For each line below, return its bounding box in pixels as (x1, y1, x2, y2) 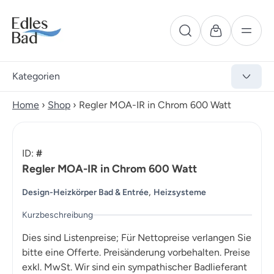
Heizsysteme (154, 187, 206, 198)
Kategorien (12, 70, 60, 82)
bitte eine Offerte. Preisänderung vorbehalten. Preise (22, 246, 250, 259)
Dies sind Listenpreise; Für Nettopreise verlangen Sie (22, 232, 251, 244)
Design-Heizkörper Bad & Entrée (22, 187, 149, 198)
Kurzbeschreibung (22, 210, 93, 221)
